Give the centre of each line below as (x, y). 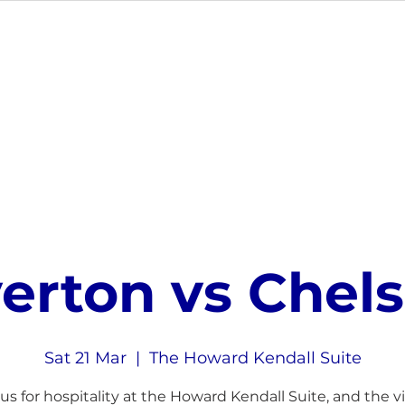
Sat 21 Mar (85, 358)
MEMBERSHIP (72, 83)
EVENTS (189, 83)
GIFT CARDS (300, 83)
